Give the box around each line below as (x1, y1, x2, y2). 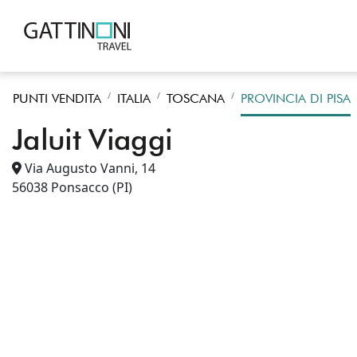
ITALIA (117, 91, 151, 106)
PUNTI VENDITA (13, 91, 101, 106)
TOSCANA (167, 91, 225, 106)
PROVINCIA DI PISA (241, 91, 351, 106)
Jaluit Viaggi (12, 121, 173, 157)
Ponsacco (51, 178, 109, 196)
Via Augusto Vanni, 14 (25, 159, 155, 177)
